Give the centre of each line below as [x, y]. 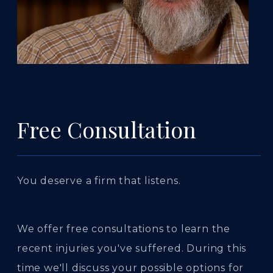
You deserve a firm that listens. [99, 181]
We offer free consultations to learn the [124, 229]
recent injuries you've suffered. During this [132, 248]
